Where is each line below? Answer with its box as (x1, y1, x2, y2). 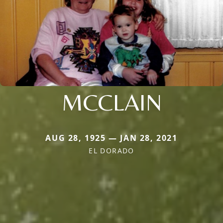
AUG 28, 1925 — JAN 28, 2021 (45, 132, 178, 143)
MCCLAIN (61, 88, 162, 116)
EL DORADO (89, 145, 134, 155)
